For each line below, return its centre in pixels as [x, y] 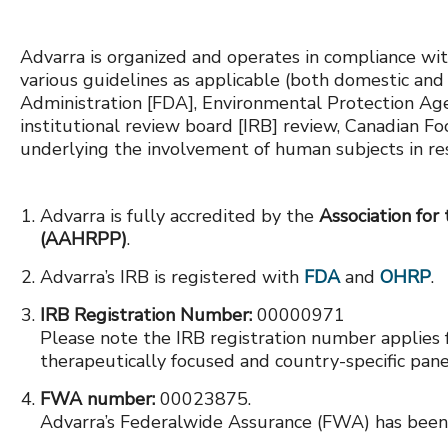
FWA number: [100, 398]
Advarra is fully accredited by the [179, 215]
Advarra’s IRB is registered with [172, 276]
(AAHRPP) [83, 238]
